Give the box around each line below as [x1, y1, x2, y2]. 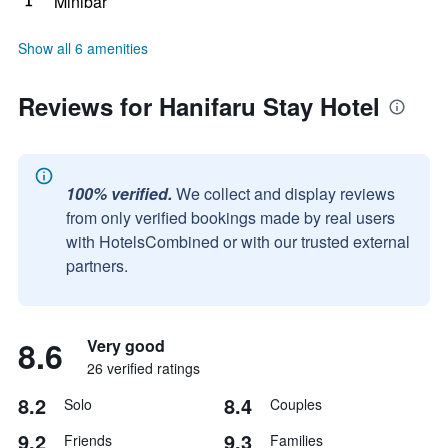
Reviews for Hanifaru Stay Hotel [18, 89, 380, 123]
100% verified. [66, 182, 172, 205]
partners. [66, 254, 128, 277]
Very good [87, 334, 165, 357]
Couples [270, 394, 322, 414]
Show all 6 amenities [18, 38, 148, 58]
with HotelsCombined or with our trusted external [66, 230, 410, 253]
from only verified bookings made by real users [66, 206, 395, 229]
